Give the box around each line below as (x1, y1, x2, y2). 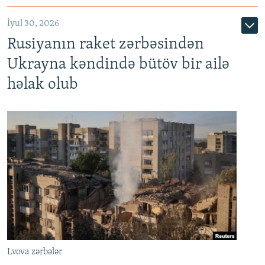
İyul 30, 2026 (7, 19, 59, 29)
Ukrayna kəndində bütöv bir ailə (7, 57, 230, 73)
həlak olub (7, 77, 78, 93)
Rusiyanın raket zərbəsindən (7, 37, 204, 53)
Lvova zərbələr (7, 247, 62, 257)
